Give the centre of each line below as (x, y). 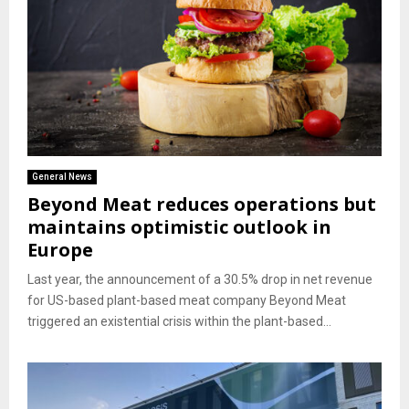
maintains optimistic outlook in (179, 226)
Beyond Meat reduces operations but (202, 204)
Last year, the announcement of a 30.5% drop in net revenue (200, 279)
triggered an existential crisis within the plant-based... (179, 321)
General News (62, 176)
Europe (60, 249)
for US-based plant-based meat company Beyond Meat (187, 300)
